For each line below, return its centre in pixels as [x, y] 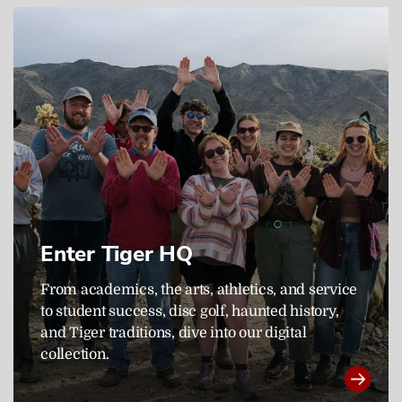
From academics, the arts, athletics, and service [199, 289]
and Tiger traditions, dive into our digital [174, 332]
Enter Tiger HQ [117, 253]
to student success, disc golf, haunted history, [190, 311]
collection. [75, 354]
